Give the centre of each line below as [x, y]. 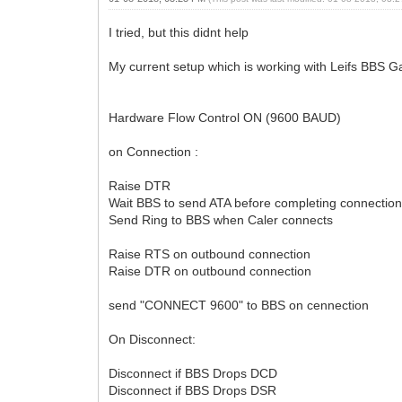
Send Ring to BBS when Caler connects [221, 219]
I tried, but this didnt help [179, 32]
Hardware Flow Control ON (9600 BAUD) [225, 117]
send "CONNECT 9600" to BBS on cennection [239, 305]
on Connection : [154, 151]
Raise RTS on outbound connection [210, 253]
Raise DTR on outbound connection [210, 271]
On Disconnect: [153, 339]
